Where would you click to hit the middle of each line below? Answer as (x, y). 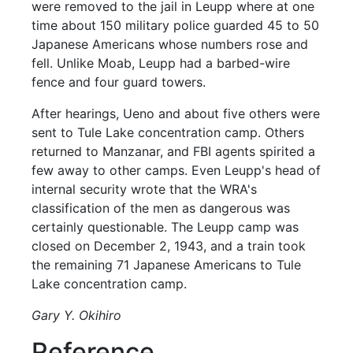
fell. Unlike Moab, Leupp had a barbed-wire (161, 63)
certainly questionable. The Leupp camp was (165, 227)
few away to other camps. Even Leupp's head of (176, 170)
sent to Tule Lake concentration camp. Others (168, 132)
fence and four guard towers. (119, 82)
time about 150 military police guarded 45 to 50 (176, 25)
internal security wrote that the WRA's (145, 189)
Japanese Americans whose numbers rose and (170, 44)
